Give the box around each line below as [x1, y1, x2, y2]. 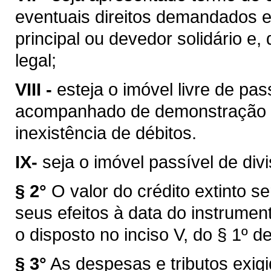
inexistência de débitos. [15, 123, 197, 143]
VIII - [15, 79, 52, 99]
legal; [15, 50, 56, 70]
